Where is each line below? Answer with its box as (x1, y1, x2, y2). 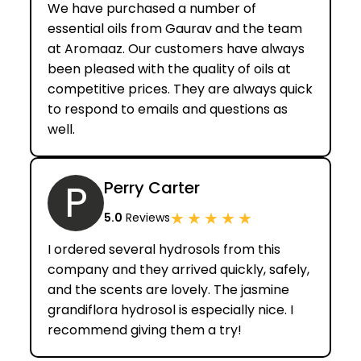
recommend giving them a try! (48, 320, 243, 339)
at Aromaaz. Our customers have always (48, 39, 305, 58)
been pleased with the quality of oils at (48, 59, 292, 78)
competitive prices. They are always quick (48, 79, 313, 98)
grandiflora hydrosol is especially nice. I (48, 300, 294, 319)
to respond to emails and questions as (48, 99, 288, 118)
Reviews (122, 210, 171, 226)
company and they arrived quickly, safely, (48, 259, 310, 279)
